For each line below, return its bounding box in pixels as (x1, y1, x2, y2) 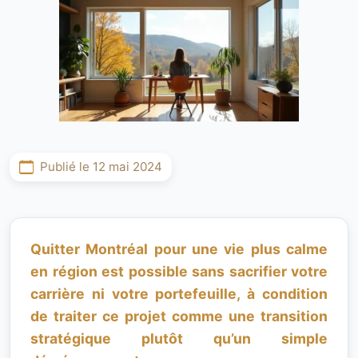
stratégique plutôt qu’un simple (30, 330, 328, 347)
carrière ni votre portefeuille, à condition (30, 285, 328, 302)
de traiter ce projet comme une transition (30, 308, 328, 324)
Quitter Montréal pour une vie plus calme (30, 241, 328, 257)
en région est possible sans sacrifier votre (30, 263, 328, 280)
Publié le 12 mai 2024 (40, 159, 162, 174)
